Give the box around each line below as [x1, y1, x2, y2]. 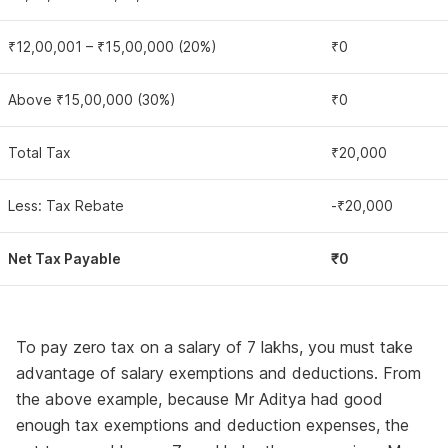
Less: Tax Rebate [8, 197, 124, 214]
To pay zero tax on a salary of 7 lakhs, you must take [16, 337, 413, 357]
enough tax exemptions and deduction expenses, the [16, 415, 409, 435]
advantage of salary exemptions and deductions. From [16, 363, 421, 383]
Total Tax [8, 144, 71, 161]
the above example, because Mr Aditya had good [16, 389, 383, 409]
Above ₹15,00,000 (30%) [8, 91, 176, 108]
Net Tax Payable [8, 250, 121, 267]
